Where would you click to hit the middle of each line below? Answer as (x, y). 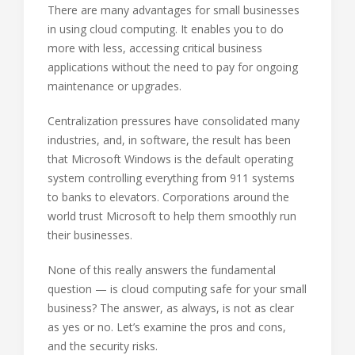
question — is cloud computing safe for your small (177, 288)
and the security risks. (103, 345)
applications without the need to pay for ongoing (173, 67)
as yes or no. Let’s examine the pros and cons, (167, 326)
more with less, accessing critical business (155, 48)
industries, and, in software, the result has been (169, 139)
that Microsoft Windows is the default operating (170, 158)
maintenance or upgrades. (115, 86)
